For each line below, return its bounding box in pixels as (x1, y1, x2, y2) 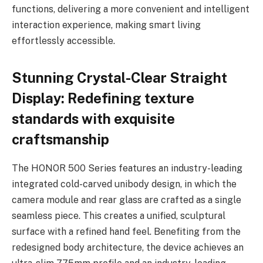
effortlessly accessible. (12, 35, 115, 46)
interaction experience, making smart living (12, 19, 201, 31)
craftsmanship (12, 131, 109, 148)
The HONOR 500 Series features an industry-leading (12, 163, 242, 174)
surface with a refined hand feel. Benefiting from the (12, 226, 241, 238)
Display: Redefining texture (12, 90, 194, 107)
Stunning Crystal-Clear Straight (12, 69, 227, 86)
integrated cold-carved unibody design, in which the (12, 178, 237, 190)
